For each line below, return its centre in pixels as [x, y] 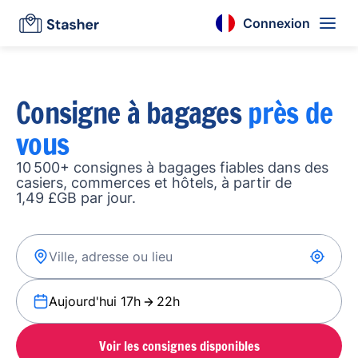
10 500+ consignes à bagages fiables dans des [172, 167]
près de [290, 113]
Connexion [276, 23]
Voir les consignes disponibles [179, 346]
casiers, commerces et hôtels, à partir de [154, 183]
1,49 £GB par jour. [76, 198]
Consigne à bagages [132, 113]
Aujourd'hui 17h [95, 301]
